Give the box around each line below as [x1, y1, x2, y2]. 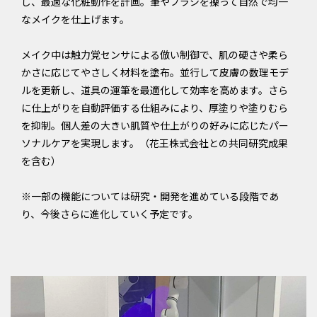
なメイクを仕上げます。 [21, 12, 129, 27]
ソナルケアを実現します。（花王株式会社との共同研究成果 [21, 136, 288, 151]
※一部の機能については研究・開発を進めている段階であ [21, 189, 279, 204]
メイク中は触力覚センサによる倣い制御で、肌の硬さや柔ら [21, 47, 288, 62]
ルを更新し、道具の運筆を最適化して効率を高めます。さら [21, 83, 288, 98]
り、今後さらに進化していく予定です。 [21, 207, 198, 221]
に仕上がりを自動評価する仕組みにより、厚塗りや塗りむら [21, 100, 288, 115]
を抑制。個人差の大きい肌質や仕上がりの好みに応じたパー [21, 118, 289, 133]
